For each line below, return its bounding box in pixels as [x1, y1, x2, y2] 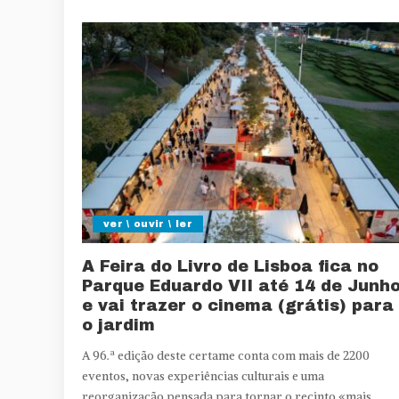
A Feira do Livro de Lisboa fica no [82, 256, 379, 275]
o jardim [82, 315, 155, 334]
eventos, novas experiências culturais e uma [82, 368, 324, 384]
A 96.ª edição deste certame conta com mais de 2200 [82, 347, 370, 363]
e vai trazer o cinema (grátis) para [82, 296, 394, 314]
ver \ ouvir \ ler [103, 217, 192, 229]
